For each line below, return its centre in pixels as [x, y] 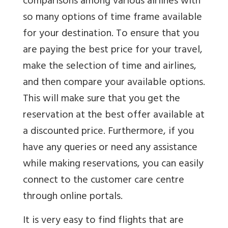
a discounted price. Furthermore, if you [108, 132]
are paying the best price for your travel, [113, 50]
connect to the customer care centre [104, 181]
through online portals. [73, 197]
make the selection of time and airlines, [110, 67]
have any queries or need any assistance [110, 148]
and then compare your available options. [114, 83]
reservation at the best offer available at [114, 116]
